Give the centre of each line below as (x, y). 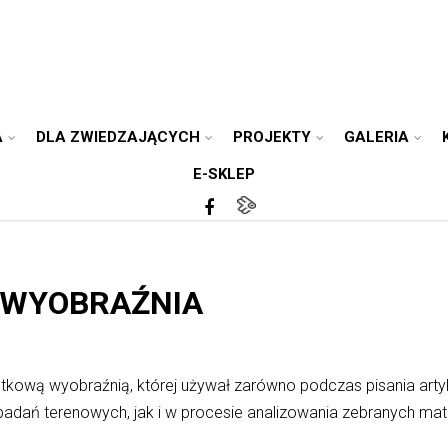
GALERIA (377, 137)
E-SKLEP (223, 174)
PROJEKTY (272, 137)
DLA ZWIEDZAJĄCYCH (118, 137)
